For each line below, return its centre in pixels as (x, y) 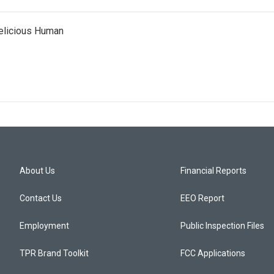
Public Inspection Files (223, 226)
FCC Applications (213, 254)
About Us (37, 171)
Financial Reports (214, 171)
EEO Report (203, 198)
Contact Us (41, 198)
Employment (44, 226)
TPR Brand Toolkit (54, 254)
